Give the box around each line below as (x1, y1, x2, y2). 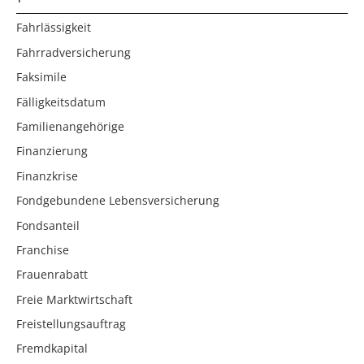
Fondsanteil (16, 217, 80, 233)
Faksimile (16, 69, 67, 85)
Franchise (16, 241, 69, 258)
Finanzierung (16, 143, 88, 159)
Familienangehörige (16, 118, 124, 134)
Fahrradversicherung (16, 44, 131, 60)
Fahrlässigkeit (16, 19, 91, 36)
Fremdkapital (16, 340, 88, 357)
